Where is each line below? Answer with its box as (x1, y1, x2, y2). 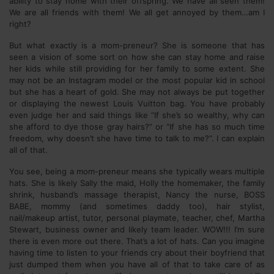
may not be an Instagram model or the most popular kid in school (9, 75, 265, 85)
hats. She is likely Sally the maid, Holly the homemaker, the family (9, 178, 265, 188)
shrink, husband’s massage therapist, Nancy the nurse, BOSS (9, 190, 265, 199)
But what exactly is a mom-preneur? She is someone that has (9, 40, 265, 50)
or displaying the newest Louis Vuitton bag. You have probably (9, 98, 265, 108)
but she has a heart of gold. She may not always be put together (9, 87, 265, 97)
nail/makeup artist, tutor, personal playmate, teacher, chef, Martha (9, 213, 265, 223)
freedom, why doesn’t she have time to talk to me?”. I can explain (9, 133, 265, 143)
